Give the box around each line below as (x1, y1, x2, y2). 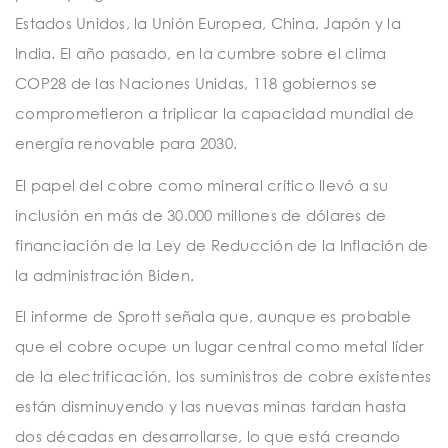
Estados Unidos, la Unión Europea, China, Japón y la (15, 14, 401, 33)
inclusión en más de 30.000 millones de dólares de (15, 205, 387, 224)
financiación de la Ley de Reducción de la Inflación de (15, 235, 429, 254)
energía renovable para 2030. (15, 134, 237, 153)
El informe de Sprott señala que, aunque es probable (15, 307, 411, 326)
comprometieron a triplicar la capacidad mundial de (15, 104, 415, 123)
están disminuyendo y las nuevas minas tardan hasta (15, 397, 407, 416)
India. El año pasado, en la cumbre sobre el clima (15, 44, 387, 63)
